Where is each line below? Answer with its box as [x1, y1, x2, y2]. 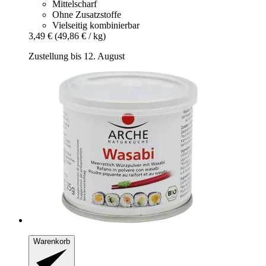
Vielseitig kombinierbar [52, 20, 140, 31]
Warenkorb [33, 237, 70, 246]
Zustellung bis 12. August [28, 51, 125, 62]
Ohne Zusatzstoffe [52, 9, 121, 20]
